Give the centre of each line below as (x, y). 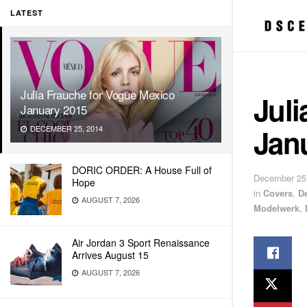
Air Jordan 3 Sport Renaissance (141, 243)
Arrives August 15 (110, 255)
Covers (278, 193)
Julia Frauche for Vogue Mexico (98, 94)
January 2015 (54, 109)
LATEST (27, 13)
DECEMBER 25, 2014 (65, 128)
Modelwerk (277, 208)
